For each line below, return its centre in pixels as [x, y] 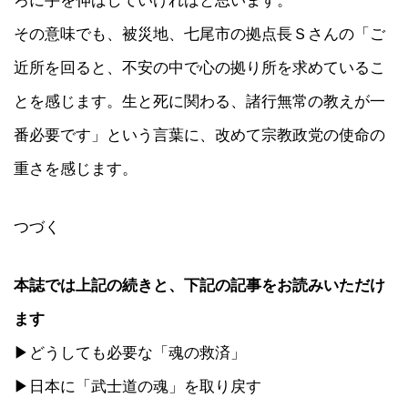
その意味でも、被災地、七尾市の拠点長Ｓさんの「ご [199, 33]
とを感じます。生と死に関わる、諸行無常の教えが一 [199, 101]
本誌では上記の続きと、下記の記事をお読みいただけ [199, 286]
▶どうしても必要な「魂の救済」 [130, 353]
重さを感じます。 [76, 168]
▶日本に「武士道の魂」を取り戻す [138, 387]
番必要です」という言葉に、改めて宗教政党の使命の [199, 134]
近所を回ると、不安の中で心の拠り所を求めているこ [199, 67]
